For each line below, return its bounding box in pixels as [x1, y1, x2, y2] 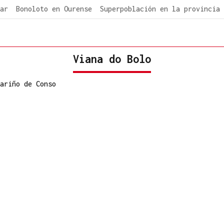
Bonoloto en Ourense [16, 4, 92, 13]
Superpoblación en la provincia [100, 4, 220, 13]
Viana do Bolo [73, 52, 151, 65]
